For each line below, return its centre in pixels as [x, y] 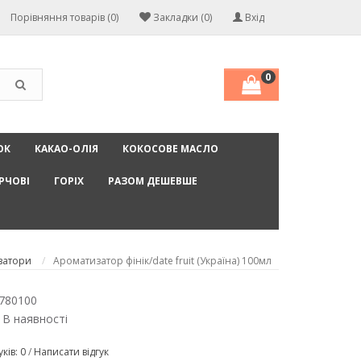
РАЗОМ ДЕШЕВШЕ [153, 181]
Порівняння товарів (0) [64, 17]
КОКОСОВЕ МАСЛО [170, 149]
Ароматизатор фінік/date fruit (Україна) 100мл [162, 261]
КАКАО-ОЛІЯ [66, 149]
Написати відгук [72, 352]
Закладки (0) [183, 17]
